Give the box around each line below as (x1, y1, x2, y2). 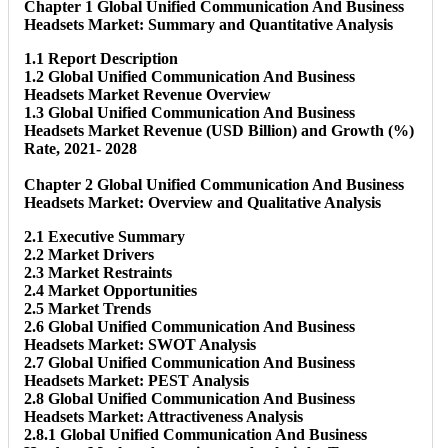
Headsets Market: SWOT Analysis (24, 335, 256, 353)
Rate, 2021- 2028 (24, 139, 137, 157)
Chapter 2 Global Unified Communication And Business (24, 175, 404, 193)
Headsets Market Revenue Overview (24, 85, 271, 103)
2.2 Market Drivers (24, 245, 154, 263)
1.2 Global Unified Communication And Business (24, 67, 355, 85)
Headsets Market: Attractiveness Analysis (24, 407, 303, 425)
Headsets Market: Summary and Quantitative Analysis (24, 15, 393, 33)
